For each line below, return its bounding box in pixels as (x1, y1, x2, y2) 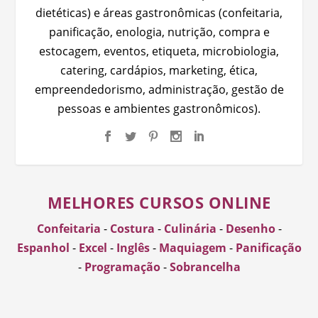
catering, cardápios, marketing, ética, (60, 62, 258, 78)
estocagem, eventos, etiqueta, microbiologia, (39, 43, 279, 59)
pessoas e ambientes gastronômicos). (57, 100, 261, 116)
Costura (109, 220, 155, 236)
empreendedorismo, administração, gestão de (34, 81, 284, 97)
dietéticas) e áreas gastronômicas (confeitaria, (35, 4, 283, 21)
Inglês (116, 239, 150, 256)
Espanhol (16, 239, 70, 256)
